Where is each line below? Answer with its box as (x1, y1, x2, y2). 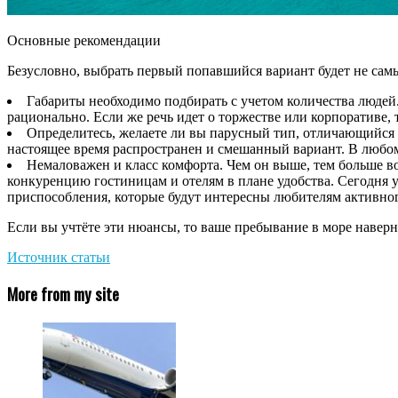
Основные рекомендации (7, 32, 161, 48)
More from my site (7, 282, 119, 306)
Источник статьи (7, 249, 110, 265)
